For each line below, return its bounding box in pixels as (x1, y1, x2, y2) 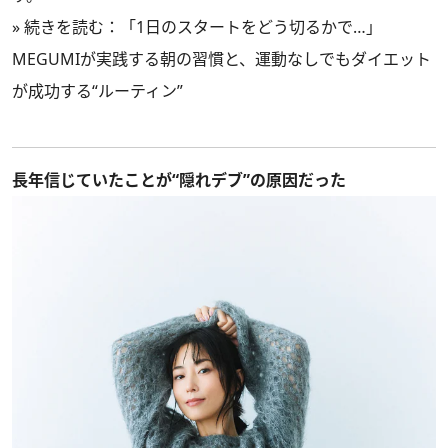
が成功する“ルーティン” (12, 80, 183, 102)
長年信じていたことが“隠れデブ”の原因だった (12, 169, 346, 191)
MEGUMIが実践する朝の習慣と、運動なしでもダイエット (12, 48, 431, 70)
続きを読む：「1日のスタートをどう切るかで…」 (24, 16, 382, 38)
